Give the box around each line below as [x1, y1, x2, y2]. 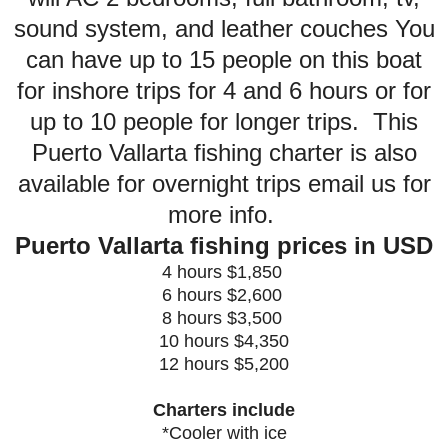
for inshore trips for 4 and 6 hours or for [17, 76, 431, 104]
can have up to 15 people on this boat [26, 45, 422, 73]
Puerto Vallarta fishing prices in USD [15, 231, 433, 259]
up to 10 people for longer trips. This [30, 107, 418, 135]
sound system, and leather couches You [13, 14, 435, 42]
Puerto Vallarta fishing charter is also [31, 138, 417, 166]
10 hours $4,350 [159, 330, 289, 351]
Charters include [148, 399, 300, 420]
